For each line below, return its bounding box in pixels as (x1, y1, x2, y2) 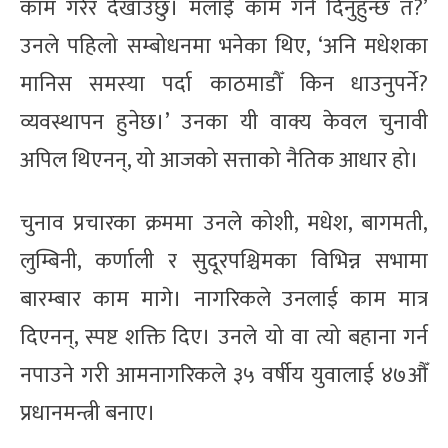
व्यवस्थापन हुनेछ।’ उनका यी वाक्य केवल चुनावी (20, 103, 428, 141)
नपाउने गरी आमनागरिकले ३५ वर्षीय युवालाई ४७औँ (20, 356, 428, 394)
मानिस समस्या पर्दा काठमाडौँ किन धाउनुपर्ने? (20, 65, 428, 103)
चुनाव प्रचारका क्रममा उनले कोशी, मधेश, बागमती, (20, 204, 428, 242)
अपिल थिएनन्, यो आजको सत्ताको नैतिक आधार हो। (20, 141, 419, 179)
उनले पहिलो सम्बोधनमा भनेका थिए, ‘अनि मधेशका (20, 27, 428, 65)
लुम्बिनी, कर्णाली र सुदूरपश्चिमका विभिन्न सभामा (20, 242, 428, 280)
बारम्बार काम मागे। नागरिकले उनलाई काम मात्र (20, 280, 428, 318)
